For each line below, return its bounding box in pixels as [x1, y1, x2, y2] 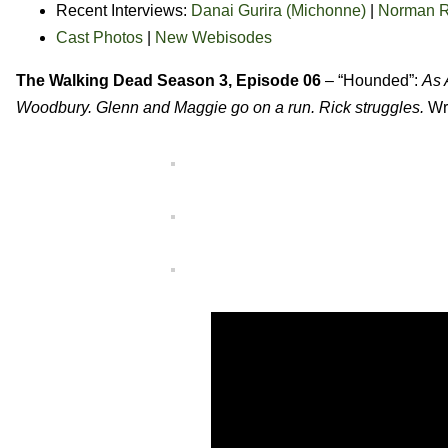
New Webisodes [155, 28, 272, 46]
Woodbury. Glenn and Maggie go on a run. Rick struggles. [16, 98, 428, 116]
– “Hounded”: [321, 71, 422, 89]
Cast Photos [56, 28, 143, 46]
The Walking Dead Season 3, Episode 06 [16, 71, 321, 89]
